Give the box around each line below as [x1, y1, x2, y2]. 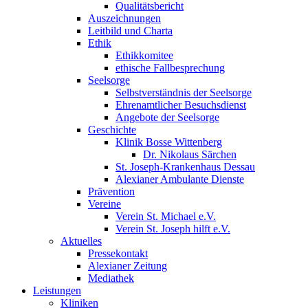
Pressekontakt [88, 247, 148, 259]
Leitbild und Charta [88, 25, 173, 36]
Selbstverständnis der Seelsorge [115, 87, 252, 98]
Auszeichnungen [88, 12, 161, 24]
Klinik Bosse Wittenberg [115, 136, 222, 148]
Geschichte [88, 124, 136, 135]
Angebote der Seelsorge [115, 111, 219, 123]
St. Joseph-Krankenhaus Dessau [115, 161, 255, 173]
